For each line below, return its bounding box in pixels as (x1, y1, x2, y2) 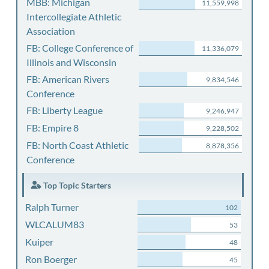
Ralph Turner (25, 201, 79, 213)
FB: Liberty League (26, 104, 103, 116)
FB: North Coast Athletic (26, 139, 128, 151)
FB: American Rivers (26, 73, 109, 85)
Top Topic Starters (41, 180, 111, 190)
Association (26, 25, 75, 37)
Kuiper (25, 236, 53, 247)
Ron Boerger (25, 253, 77, 265)
